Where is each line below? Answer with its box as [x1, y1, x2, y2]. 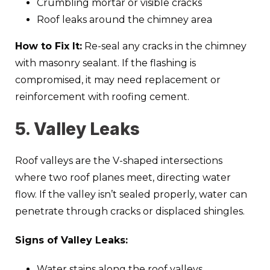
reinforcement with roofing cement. [15, 90, 189, 102]
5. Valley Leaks [15, 118, 140, 139]
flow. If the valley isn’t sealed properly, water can [15, 188, 247, 200]
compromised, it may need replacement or [15, 74, 221, 86]
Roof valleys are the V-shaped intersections [15, 154, 222, 166]
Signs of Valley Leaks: [15, 234, 128, 246]
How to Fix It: [15, 40, 82, 52]
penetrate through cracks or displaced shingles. [15, 205, 245, 217]
